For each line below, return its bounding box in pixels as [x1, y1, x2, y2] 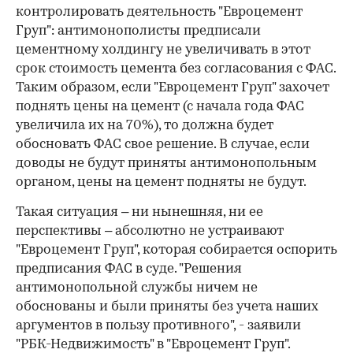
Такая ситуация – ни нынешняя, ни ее [16, 206, 263, 220]
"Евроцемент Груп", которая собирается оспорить [16, 243, 337, 258]
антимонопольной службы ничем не [16, 281, 258, 295]
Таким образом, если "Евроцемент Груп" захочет [16, 81, 329, 95]
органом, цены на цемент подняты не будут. [16, 176, 307, 190]
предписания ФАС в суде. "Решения [16, 262, 242, 277]
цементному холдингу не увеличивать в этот [16, 43, 310, 58]
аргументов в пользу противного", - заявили [16, 319, 301, 333]
